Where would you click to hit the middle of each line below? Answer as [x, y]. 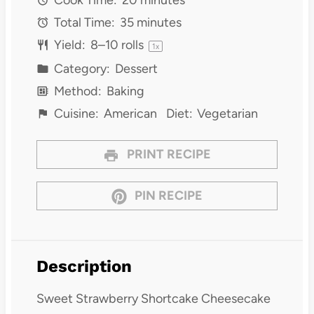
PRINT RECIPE [167, 155]
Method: [77, 91]
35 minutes [150, 22]
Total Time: [83, 22]
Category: [81, 68]
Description [84, 267]
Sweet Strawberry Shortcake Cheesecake [153, 299]
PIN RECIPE [168, 196]
